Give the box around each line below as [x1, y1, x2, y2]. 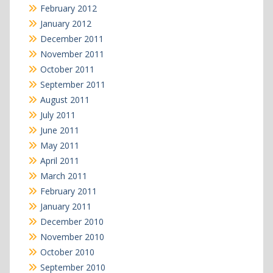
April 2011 [40, 154, 79, 166]
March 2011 [40, 169, 87, 182]
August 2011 [40, 93, 90, 105]
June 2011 [40, 124, 79, 136]
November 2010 [40, 230, 104, 243]
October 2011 [40, 63, 94, 75]
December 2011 [40, 32, 104, 44]
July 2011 [40, 108, 76, 121]
